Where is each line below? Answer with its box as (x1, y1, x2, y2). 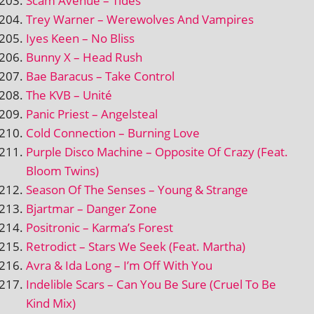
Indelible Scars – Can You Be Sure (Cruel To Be (26, 275, 276, 292)
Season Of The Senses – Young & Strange (26, 181, 248, 198)
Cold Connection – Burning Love (26, 124, 200, 141)
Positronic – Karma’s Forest (26, 219, 173, 235)
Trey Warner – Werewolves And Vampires (26, 11, 254, 27)
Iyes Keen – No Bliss (26, 29, 135, 46)
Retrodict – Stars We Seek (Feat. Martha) (26, 238, 245, 254)
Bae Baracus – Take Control (26, 67, 175, 84)
